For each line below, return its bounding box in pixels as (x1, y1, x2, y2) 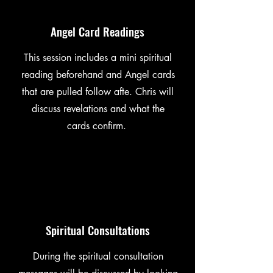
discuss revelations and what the (31, 102, 165, 115)
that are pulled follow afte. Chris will (22, 85, 174, 98)
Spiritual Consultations (45, 221, 150, 238)
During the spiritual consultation (32, 249, 163, 263)
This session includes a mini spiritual (24, 51, 172, 64)
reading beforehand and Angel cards (21, 68, 175, 81)
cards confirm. (66, 119, 129, 132)
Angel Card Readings (51, 22, 144, 40)
